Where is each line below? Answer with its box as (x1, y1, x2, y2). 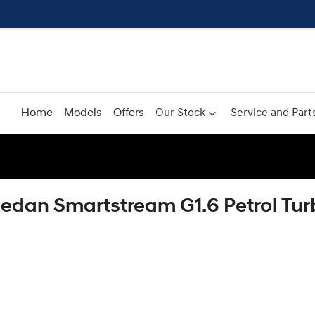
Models (64, 108, 102, 119)
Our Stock (155, 108, 205, 119)
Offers (113, 108, 144, 119)
